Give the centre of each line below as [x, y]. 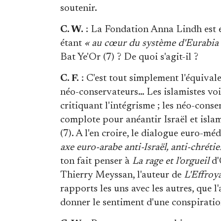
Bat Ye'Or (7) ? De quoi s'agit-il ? [129, 57]
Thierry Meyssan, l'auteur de [122, 175]
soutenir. [79, 8]
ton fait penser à [96, 161]
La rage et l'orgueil [171, 161]
